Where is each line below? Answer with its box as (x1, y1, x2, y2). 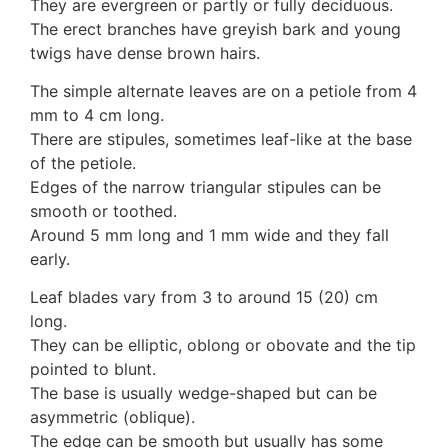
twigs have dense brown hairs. (30, 42, 260, 63)
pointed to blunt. (30, 359, 156, 380)
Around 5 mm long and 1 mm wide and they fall (30, 225, 389, 246)
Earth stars (85, 340, 168, 361)
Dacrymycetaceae (85, 28, 222, 49)
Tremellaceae (85, 52, 185, 73)
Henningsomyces (85, 388, 214, 409)
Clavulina (85, 244, 154, 265)
